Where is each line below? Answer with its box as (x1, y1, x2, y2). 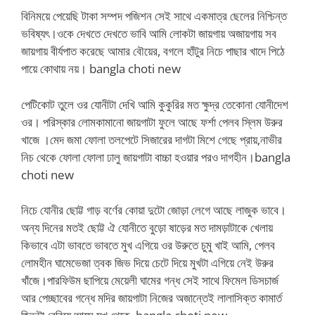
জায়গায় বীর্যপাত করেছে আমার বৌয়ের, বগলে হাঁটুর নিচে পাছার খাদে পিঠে (21, 43, 285, 59)
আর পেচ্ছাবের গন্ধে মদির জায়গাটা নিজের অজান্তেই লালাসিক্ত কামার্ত (21, 290, 282, 306)
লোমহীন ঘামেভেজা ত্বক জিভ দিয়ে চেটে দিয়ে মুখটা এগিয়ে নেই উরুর (21, 255, 274, 271)
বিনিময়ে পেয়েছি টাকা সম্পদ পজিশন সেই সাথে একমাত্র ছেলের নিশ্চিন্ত (21, 8, 287, 24)
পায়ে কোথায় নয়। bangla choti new (21, 60, 181, 77)
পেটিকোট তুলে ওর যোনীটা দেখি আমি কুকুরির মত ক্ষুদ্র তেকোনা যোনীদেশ (21, 96, 288, 112)
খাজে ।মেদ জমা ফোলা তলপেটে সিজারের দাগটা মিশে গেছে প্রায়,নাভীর (21, 131, 282, 148)
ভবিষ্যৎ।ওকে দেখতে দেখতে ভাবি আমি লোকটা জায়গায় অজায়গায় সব (21, 25, 276, 41)
